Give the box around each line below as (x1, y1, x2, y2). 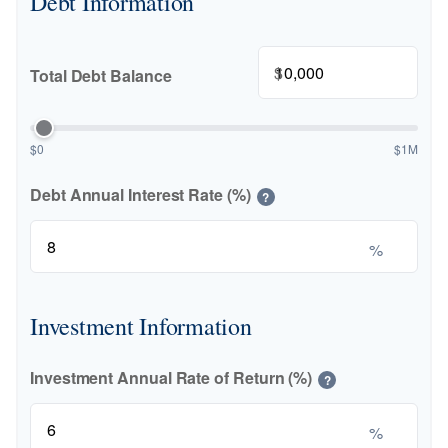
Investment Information (30, 310, 252, 342)
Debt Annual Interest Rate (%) (30, 183, 251, 206)
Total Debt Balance (30, 63, 172, 87)
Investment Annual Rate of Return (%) (30, 366, 313, 389)
